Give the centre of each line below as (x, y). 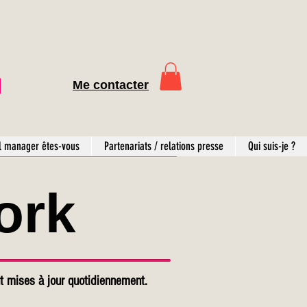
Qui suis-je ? (271, 146)
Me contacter (111, 85)
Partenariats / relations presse (163, 146)
